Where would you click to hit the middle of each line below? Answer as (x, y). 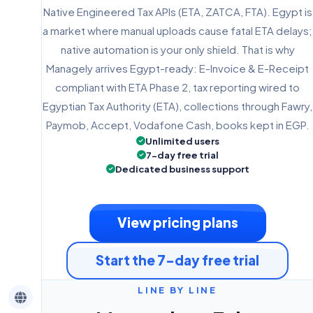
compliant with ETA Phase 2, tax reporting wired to (177, 87)
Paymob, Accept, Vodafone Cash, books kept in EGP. (177, 124)
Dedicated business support (182, 169)
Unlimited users (182, 141)
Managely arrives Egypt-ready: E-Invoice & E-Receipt (177, 68)
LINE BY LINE (177, 290)
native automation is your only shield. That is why (177, 49)
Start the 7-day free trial (177, 260)
